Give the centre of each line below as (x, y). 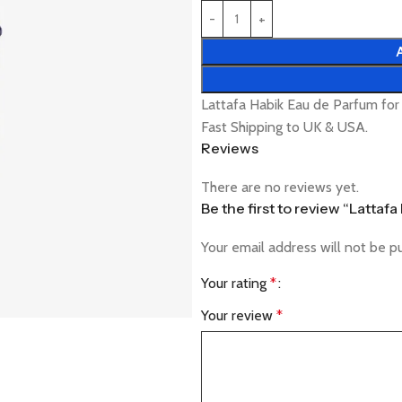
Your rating (236, 283)
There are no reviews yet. (280, 187)
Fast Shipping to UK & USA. (284, 127)
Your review (239, 315)
